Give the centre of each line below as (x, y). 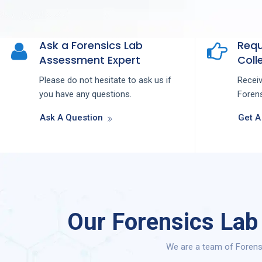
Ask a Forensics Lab (91, 46)
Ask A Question (71, 118)
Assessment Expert (90, 60)
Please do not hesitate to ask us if (105, 80)
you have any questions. (85, 94)
